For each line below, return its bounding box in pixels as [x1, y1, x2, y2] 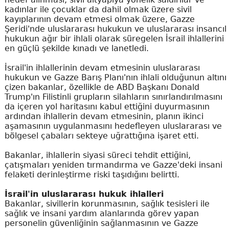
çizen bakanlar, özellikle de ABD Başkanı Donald [4, 82, 199, 92]
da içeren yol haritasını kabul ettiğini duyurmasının [4, 101, 210, 111]
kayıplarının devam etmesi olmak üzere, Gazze [4, 14, 195, 24]
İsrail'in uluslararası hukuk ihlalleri [4, 189, 164, 199]
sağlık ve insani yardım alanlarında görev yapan [4, 208, 199, 218]
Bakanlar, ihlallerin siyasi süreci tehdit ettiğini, [4, 150, 191, 160]
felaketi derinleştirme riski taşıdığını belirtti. [4, 169, 179, 179]
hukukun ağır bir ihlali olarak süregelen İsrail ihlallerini [4, 33, 224, 43]
